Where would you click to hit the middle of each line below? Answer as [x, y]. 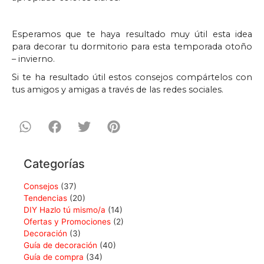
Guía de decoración [60, 245]
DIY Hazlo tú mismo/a [65, 209]
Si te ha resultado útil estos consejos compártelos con [132, 77]
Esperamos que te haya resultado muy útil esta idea [132, 34]
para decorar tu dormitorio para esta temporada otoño [132, 46]
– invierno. [33, 59]
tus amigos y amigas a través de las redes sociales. [118, 89]
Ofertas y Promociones [67, 221]
